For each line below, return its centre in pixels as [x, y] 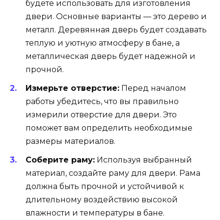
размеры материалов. [70, 141]
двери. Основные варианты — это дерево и [116, 16]
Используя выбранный [143, 160]
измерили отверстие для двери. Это [101, 114]
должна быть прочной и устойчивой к [105, 186]
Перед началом [153, 88]
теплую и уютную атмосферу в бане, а [103, 43]
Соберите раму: [60, 160]
